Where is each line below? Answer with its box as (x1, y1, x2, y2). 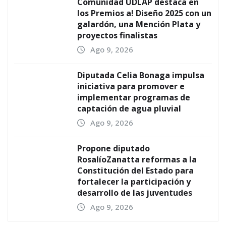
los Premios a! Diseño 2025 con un (77, 8, 211, 19)
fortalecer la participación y (77, 176, 191, 188)
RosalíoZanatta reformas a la (77, 154, 197, 165)
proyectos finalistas (77, 30, 157, 41)
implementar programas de (77, 92, 190, 103)
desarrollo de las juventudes (77, 187, 192, 199)
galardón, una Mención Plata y (77, 19, 200, 30)
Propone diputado (77, 143, 150, 154)
